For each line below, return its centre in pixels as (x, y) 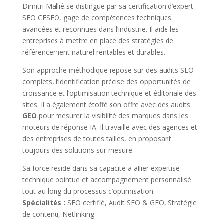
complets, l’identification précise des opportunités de (106, 81)
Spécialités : (44, 202)
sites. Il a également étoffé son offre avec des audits (106, 104)
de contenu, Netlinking (58, 214)
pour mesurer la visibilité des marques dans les (112, 115)
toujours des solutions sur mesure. (78, 150)
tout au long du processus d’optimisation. (88, 191)
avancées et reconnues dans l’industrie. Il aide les (100, 29)
